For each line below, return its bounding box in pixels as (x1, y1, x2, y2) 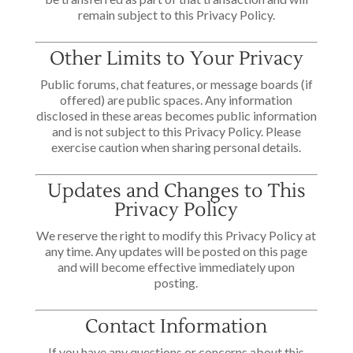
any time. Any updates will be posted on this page (45, 243, 308, 258)
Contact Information (85, 314, 268, 339)
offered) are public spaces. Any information (60, 92, 293, 107)
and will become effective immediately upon (58, 259, 295, 274)
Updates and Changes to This (46, 179, 306, 203)
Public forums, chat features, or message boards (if (39, 76, 313, 91)
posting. (154, 275, 199, 290)
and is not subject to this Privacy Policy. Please (51, 124, 301, 139)
